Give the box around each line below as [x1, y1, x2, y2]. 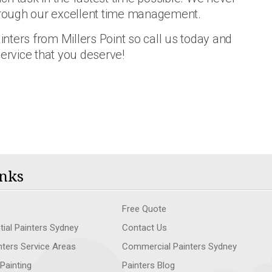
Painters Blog [121, 260, 175, 271]
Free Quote [121, 203, 166, 214]
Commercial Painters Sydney [121, 241, 237, 252]
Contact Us [121, 222, 167, 233]
